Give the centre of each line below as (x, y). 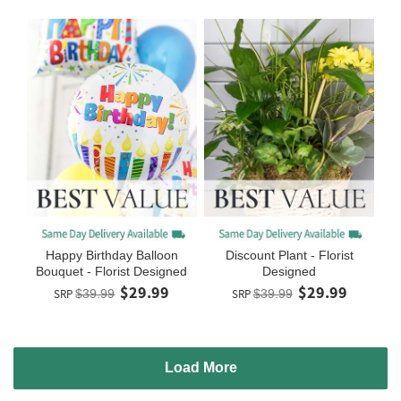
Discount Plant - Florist (289, 256)
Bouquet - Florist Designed (112, 272)
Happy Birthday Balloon (111, 256)
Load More (200, 368)
